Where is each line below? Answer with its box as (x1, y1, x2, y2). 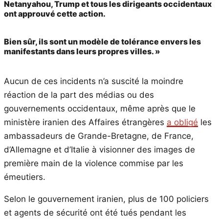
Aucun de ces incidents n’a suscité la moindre (4, 76, 183, 87)
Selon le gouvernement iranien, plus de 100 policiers (4, 194, 209, 204)
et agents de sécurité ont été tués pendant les (4, 208, 186, 218)
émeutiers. (4, 172, 45, 182)
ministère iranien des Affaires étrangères (4, 117, 167, 128)
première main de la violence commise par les (4, 158, 183, 169)
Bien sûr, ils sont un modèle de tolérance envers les (4, 36, 201, 46)
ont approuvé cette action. (4, 8, 106, 19)
